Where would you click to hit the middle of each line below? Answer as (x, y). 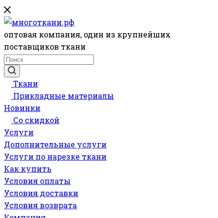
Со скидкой (36, 120)
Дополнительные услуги (55, 144)
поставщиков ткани (45, 46)
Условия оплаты (37, 181)
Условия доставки (41, 193)
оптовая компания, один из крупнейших (87, 34)
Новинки (22, 108)
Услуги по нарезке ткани (55, 156)
